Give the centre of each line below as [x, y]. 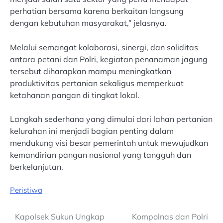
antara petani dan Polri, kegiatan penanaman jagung [109, 59]
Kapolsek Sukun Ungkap [60, 216]
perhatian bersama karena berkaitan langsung [97, 11]
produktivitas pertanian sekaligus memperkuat [97, 83]
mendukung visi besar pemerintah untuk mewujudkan [109, 143]
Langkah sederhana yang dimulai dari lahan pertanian [111, 119]
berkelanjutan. [37, 167]
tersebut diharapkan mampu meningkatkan [91, 71]
